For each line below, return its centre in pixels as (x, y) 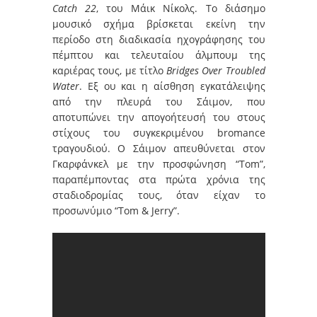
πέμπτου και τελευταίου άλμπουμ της (159, 54)
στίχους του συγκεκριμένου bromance (159, 132)
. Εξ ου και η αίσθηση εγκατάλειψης (172, 86)
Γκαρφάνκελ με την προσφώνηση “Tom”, (159, 163)
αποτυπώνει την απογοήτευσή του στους (159, 117)
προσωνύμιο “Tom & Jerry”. (116, 210)
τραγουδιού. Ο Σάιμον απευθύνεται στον (159, 148)
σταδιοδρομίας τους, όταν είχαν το (159, 195)
